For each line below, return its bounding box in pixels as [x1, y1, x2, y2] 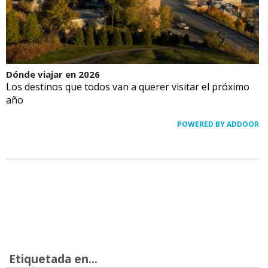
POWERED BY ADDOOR [177, 118, 259, 129]
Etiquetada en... [9, 250, 98, 267]
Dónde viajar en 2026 [6, 68, 100, 80]
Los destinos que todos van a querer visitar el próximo [6, 80, 249, 93]
